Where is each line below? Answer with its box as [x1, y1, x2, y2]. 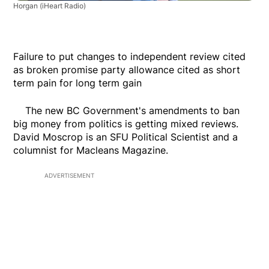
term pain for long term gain [13, 77, 142, 89]
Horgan [13, 1, 40, 11]
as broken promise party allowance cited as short [13, 64, 241, 76]
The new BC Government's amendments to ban [13, 104, 240, 117]
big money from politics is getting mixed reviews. [13, 118, 242, 130]
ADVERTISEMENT [44, 172, 94, 180]
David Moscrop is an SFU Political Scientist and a [13, 131, 238, 144]
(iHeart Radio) [40, 1, 86, 11]
